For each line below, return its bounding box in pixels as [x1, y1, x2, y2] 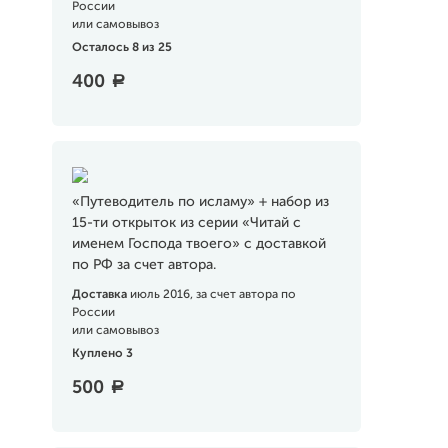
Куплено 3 [71, 348, 133, 360]
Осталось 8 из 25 [71, 42, 172, 54]
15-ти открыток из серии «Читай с [71, 216, 301, 230]
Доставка [71, 289, 130, 301]
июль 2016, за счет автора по [129, 289, 296, 301]
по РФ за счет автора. [71, 258, 216, 272]
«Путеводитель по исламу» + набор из [71, 195, 329, 209]
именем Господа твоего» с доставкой [71, 237, 326, 251]
